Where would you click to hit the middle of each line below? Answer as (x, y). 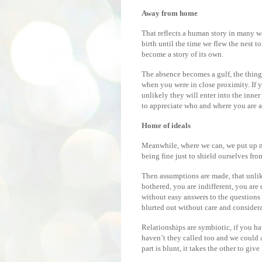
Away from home (170, 13)
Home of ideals (166, 125)
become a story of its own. (182, 54)
